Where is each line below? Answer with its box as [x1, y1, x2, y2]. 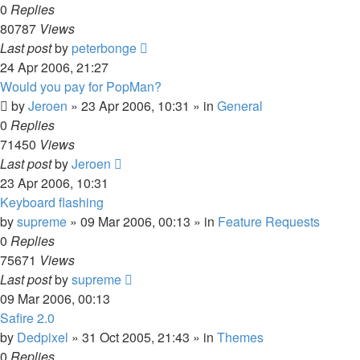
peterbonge [72, 39, 137, 57]
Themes [217, 328, 264, 346]
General [217, 96, 263, 115]
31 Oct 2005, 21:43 [82, 328, 190, 346]
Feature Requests [218, 212, 320, 231]
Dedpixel [17, 328, 68, 346]
